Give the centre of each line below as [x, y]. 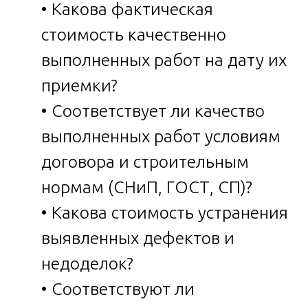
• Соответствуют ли [118, 289]
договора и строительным [145, 162]
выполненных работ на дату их [164, 60]
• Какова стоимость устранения [165, 213]
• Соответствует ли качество [153, 111]
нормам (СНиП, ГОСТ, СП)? [147, 187]
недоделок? [87, 264]
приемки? [79, 86]
